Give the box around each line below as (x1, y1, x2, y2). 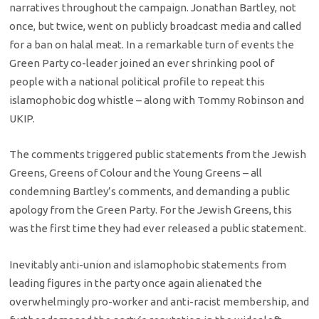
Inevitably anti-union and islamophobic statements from (9, 258, 287, 271)
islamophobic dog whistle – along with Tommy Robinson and (9, 93, 305, 106)
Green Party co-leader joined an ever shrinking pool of (9, 56, 275, 69)
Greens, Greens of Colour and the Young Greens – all (9, 167, 263, 179)
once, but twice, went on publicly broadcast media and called (9, 19, 302, 32)
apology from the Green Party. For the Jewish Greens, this (9, 204, 293, 216)
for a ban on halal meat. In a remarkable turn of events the (9, 38, 295, 51)
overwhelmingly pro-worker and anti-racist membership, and (9, 295, 310, 308)
